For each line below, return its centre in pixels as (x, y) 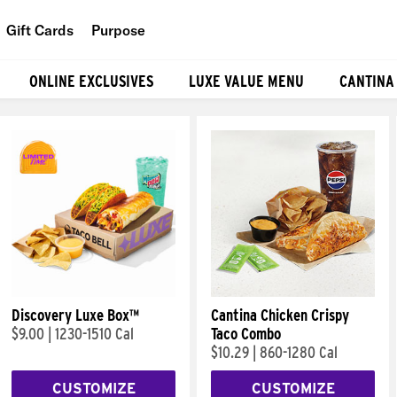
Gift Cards (40, 30)
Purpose (118, 30)
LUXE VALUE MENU (246, 81)
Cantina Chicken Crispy (280, 315)
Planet (144, 110)
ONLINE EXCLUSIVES (91, 81)
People (146, 70)
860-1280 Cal (299, 352)
